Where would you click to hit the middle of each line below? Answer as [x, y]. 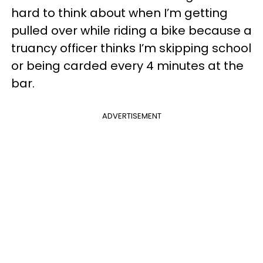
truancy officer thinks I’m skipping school [131, 48]
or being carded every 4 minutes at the [127, 65]
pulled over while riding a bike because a [131, 30]
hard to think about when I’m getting [119, 13]
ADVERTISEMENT [131, 116]
